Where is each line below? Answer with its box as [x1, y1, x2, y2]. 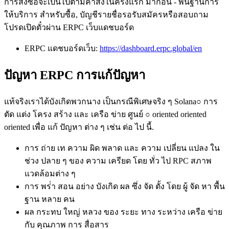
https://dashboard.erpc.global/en [100, 44, 202, 53]
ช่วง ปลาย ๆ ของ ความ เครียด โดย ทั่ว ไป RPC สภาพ [25, 156, 212, 165]
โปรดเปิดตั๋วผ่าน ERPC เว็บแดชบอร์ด [4, 23, 134, 32]
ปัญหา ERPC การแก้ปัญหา [4, 68, 145, 82]
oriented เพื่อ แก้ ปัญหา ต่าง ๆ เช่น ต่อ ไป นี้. [4, 122, 154, 131]
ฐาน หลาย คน [25, 194, 75, 203]
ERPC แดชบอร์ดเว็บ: [25, 44, 100, 53]
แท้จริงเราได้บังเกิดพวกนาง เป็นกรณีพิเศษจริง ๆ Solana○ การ [4, 97, 218, 106]
